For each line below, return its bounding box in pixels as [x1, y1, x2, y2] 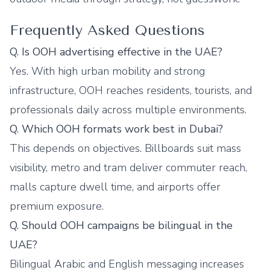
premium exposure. [10, 199, 104, 213]
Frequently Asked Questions [10, 22, 205, 39]
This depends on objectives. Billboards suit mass [10, 141, 241, 155]
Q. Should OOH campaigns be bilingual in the [10, 218, 233, 233]
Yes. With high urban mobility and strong [10, 64, 205, 78]
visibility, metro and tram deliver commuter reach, [10, 160, 247, 175]
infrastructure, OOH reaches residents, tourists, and [10, 83, 252, 98]
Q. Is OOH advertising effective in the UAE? [10, 45, 222, 59]
